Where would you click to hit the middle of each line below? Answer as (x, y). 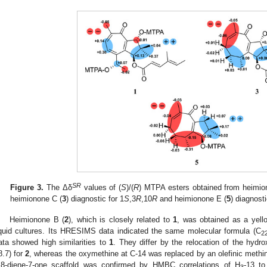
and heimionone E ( (192, 198)
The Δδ (58, 187)
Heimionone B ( (37, 219)
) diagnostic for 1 (95, 198)
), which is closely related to (121, 219)
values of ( (101, 187)
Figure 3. (27, 187)
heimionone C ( (36, 198)
